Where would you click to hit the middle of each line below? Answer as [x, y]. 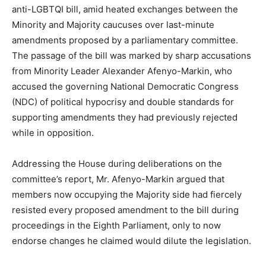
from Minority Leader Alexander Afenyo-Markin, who [122, 71]
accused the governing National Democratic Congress [125, 86]
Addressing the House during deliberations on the [117, 164]
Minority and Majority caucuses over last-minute [113, 25]
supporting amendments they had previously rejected [125, 117]
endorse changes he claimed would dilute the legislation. [132, 241]
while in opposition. [53, 133]
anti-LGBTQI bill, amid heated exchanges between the [125, 9]
